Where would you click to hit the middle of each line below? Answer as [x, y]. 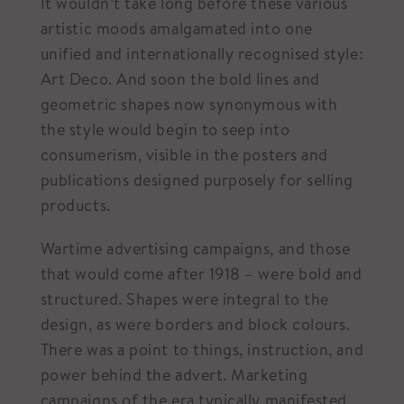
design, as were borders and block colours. [195, 324]
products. [75, 205]
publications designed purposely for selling [197, 180]
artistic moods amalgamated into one [176, 28]
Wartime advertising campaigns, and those [195, 248]
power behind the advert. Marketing [174, 375]
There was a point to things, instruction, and [202, 349]
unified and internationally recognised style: [202, 54]
